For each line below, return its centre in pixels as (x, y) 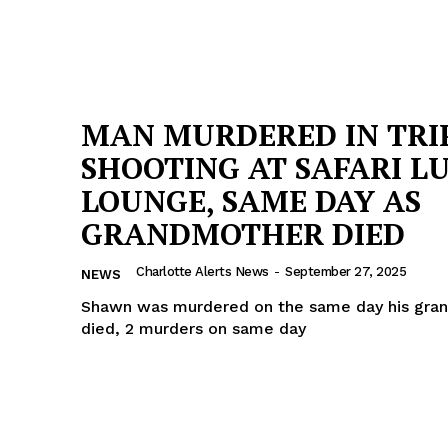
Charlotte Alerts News (202, 272)
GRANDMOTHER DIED (243, 234)
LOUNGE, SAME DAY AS (251, 201)
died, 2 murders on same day (193, 329)
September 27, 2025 (345, 272)
